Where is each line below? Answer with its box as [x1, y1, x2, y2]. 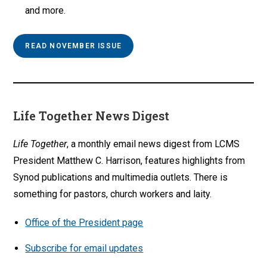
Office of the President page [25, 216, 144, 228]
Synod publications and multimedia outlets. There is [13, 171, 228, 183]
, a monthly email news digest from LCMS [67, 138, 240, 150]
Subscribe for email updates [25, 242, 144, 254]
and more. [25, 4, 66, 16]
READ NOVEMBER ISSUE [25, 41, 122, 50]
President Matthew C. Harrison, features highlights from [13, 154, 246, 166]
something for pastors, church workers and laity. [13, 188, 212, 200]
